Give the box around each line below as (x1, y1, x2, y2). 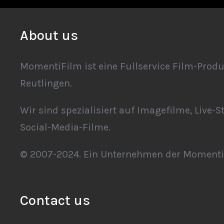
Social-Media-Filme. (20, 121, 111, 133)
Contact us (20, 192, 90, 208)
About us (20, 27, 78, 43)
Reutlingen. (20, 77, 72, 89)
